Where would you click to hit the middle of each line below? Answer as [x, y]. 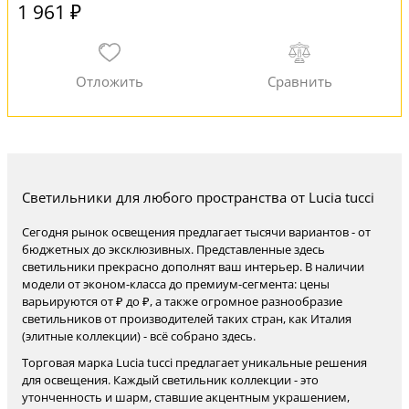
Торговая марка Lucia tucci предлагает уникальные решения [194, 362]
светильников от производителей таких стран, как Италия [187, 319]
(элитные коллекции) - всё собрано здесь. [139, 336]
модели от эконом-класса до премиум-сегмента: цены [176, 284]
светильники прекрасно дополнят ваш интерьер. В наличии [193, 267]
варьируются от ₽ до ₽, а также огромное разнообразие [182, 301]
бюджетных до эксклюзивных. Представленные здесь [173, 249]
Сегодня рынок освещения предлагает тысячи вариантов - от [196, 232]
